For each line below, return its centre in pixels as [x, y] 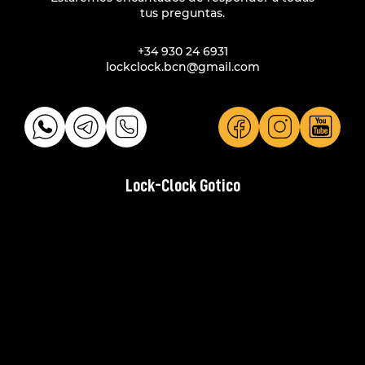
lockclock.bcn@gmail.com [182, 66]
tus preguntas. [182, 13]
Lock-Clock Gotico [182, 185]
